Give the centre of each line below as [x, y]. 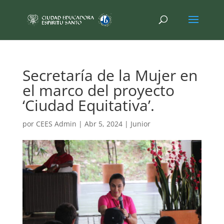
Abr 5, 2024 [103, 124]
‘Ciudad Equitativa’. [88, 105]
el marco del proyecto [98, 90]
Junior [140, 124]
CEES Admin [56, 124]
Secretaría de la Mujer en [110, 75]
